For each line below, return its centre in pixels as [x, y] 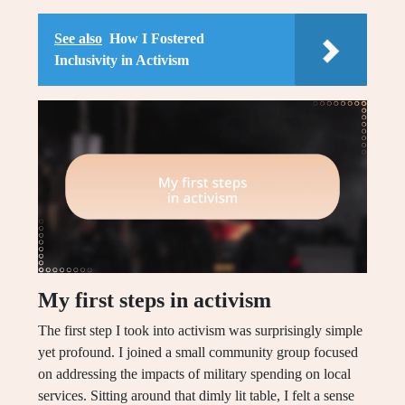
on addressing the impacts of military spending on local [194, 374]
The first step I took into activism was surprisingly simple [200, 331]
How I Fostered [157, 39]
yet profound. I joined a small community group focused [198, 353]
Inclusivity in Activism [122, 61]
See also [78, 39]
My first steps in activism [155, 301]
